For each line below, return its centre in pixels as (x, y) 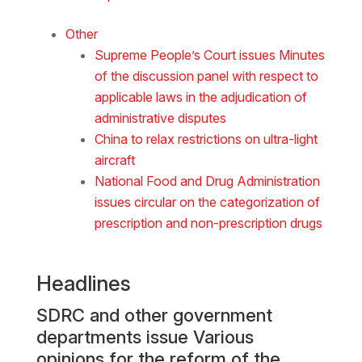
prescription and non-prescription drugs (208, 223)
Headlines (83, 283)
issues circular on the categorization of (207, 202)
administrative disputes (160, 118)
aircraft (114, 160)
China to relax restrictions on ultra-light (206, 139)
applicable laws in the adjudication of (200, 97)
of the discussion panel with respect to (206, 76)
